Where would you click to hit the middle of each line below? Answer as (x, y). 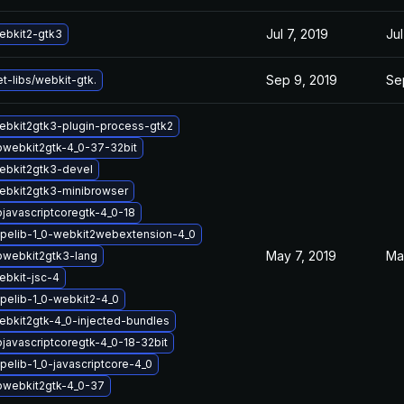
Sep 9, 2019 (302, 80)
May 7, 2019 (301, 256)
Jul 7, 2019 (297, 34)
